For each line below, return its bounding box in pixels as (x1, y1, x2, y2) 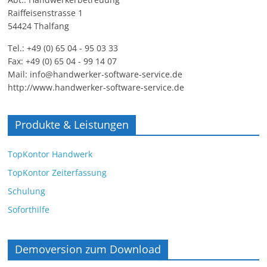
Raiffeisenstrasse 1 (8, 7, 83, 19)
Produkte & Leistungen (15, 117, 129, 132)
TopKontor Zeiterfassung (8, 167, 107, 179)
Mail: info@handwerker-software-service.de (8, 69, 183, 80)
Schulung (8, 185, 46, 197)
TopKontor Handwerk (8, 148, 93, 160)
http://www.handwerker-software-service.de (8, 82, 185, 94)
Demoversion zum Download (15, 242, 162, 257)
